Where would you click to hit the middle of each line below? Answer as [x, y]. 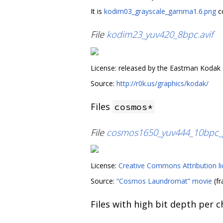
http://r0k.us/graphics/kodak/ [163, 83]
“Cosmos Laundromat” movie [164, 181]
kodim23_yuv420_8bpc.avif [160, 35]
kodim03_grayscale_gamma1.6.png [160, 11]
